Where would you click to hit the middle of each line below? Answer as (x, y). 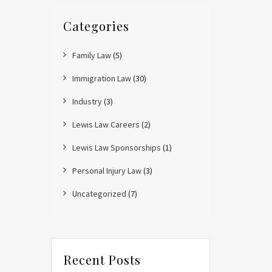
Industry (87, 101)
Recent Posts (102, 260)
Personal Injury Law (107, 171)
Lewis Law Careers (106, 124)
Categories (96, 26)
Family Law (91, 55)
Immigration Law (101, 78)
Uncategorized (99, 194)
